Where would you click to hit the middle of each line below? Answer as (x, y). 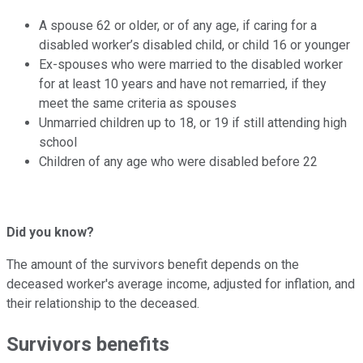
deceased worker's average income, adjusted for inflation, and (181, 284)
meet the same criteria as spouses (138, 104)
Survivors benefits (88, 345)
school (58, 143)
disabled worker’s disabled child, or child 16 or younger (194, 45)
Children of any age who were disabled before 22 (178, 162)
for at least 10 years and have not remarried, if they (183, 84)
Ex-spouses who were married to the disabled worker (191, 65)
